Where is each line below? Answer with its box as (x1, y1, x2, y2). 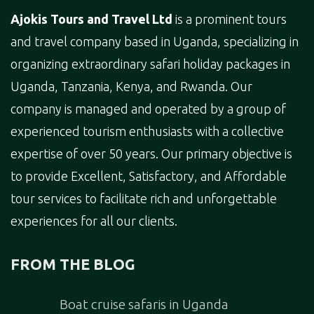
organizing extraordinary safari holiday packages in (11, 57, 290, 71)
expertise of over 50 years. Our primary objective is (11, 146, 292, 161)
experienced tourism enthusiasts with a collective (11, 124, 284, 139)
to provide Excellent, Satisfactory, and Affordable (11, 169, 287, 184)
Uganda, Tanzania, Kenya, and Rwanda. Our (11, 79, 252, 94)
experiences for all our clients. (11, 214, 177, 228)
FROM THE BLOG (11, 256, 135, 273)
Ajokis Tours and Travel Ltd (11, 12, 172, 27)
